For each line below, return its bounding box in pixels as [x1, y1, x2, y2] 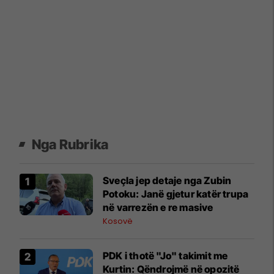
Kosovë [103, 215, 133, 228]
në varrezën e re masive [103, 201, 213, 214]
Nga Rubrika [32, 136, 109, 153]
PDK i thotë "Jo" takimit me [103, 250, 228, 262]
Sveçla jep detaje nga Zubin [103, 174, 232, 187]
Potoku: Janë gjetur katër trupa [103, 188, 249, 201]
